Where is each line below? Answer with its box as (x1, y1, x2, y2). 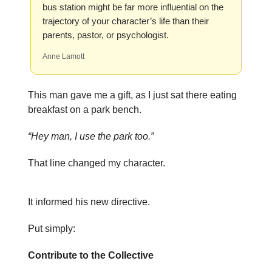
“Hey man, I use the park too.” (28, 131, 154, 141)
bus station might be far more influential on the (42, 2, 223, 12)
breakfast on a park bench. (28, 104, 141, 115)
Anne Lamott (42, 52, 84, 61)
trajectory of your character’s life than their (42, 16, 209, 26)
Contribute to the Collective (28, 250, 154, 260)
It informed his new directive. (28, 197, 150, 207)
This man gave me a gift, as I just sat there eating (28, 90, 237, 100)
